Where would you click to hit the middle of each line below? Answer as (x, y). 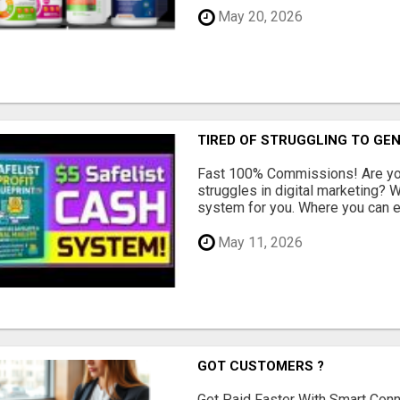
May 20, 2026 (259, 17)
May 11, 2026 (259, 242)
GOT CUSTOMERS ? (261, 366)
